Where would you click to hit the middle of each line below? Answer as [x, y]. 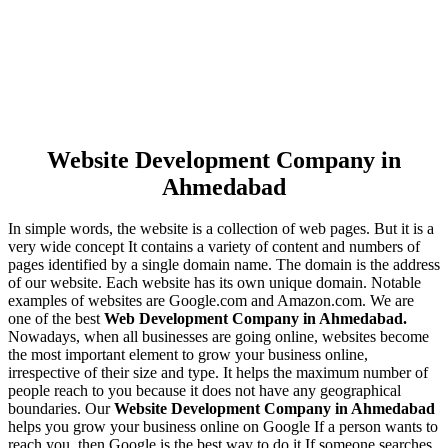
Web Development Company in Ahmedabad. [253, 319]
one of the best [54, 319]
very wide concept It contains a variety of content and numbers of [214, 247]
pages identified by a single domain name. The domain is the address [224, 265]
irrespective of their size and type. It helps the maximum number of [218, 373]
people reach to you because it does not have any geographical [204, 391]
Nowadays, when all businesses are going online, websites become [218, 337]
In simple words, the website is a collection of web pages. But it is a [221, 229]
